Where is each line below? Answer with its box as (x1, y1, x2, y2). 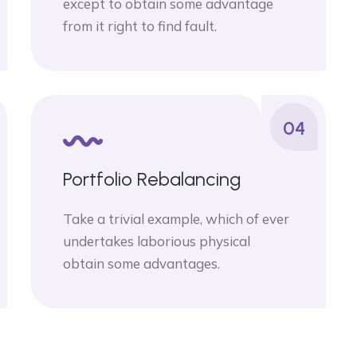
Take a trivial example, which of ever (63, 210, 289, 227)
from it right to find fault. (63, 18, 217, 34)
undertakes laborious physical (63, 233, 250, 249)
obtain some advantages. (63, 255, 220, 272)
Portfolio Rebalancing (63, 167, 241, 190)
